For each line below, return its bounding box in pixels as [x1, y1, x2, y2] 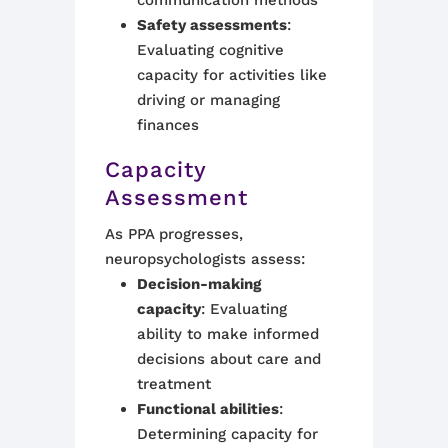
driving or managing [136, 91, 280, 109]
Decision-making [136, 275, 261, 293]
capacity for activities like [136, 66, 327, 84]
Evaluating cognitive [136, 41, 284, 59]
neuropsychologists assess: [105, 250, 305, 268]
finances [136, 116, 199, 134]
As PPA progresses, [105, 225, 243, 243]
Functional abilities [136, 400, 279, 418]
